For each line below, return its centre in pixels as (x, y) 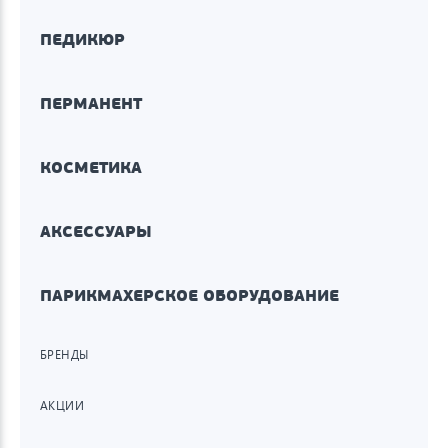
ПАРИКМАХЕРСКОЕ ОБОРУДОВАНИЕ (189, 296)
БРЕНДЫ (64, 355)
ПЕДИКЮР (82, 40)
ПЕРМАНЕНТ (91, 104)
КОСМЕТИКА (91, 168)
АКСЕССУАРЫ (96, 232)
